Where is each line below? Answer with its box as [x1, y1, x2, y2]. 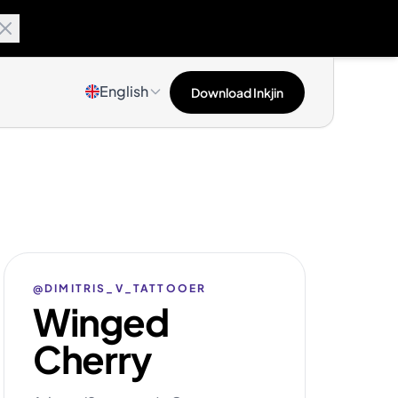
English [99, 82, 148, 100]
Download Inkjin [191, 84, 283, 100]
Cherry [33, 335, 152, 382]
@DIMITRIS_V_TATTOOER [33, 282, 207, 295]
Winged [33, 298, 169, 345]
